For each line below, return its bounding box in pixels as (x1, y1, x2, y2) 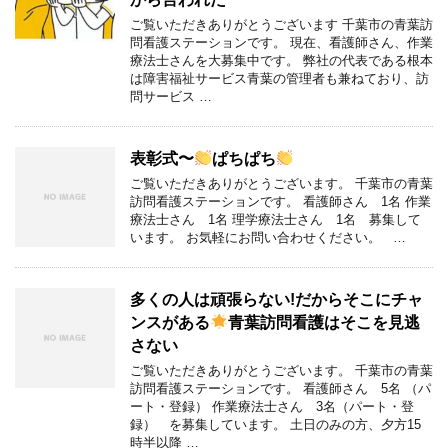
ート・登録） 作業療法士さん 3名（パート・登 (130, 398, 414, 414)
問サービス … (130, 88, 212, 104)
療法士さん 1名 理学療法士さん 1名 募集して (130, 211, 421, 227)
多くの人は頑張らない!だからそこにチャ (130, 290, 423, 308)
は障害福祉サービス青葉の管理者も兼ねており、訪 (130, 70, 429, 86)
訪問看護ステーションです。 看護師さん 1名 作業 (130, 193, 431, 209)
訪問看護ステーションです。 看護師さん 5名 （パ (130, 380, 431, 396)
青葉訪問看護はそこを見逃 (227, 313, 420, 331)
